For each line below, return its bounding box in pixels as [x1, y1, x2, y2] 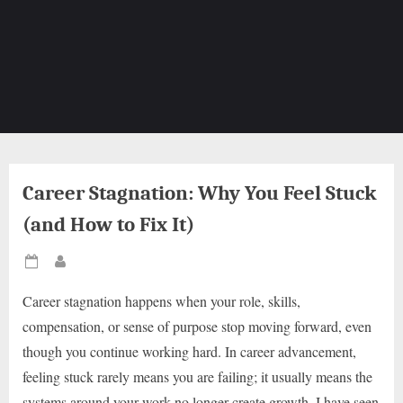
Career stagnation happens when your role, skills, [22, 291, 300, 311]
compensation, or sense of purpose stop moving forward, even [22, 317, 372, 336]
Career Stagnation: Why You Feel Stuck [22, 181, 377, 206]
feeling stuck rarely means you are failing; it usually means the [22, 367, 372, 387]
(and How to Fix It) [22, 212, 194, 237]
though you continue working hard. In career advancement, [22, 342, 356, 362]
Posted [42, 262, 76, 279]
